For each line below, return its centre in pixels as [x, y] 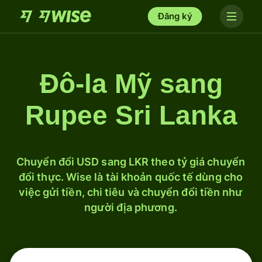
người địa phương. [131, 207]
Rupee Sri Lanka [131, 115]
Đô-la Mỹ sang [131, 84]
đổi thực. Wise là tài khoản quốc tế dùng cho [131, 177]
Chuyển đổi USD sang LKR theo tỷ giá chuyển [131, 162]
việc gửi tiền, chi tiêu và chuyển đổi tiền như [131, 192]
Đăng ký [175, 16]
